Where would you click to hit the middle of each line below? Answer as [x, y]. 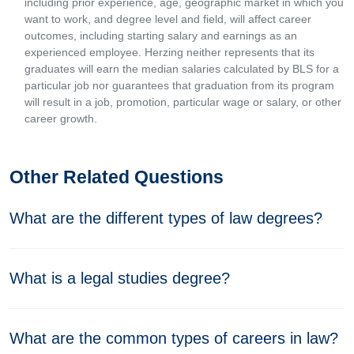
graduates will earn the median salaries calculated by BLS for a [182, 69]
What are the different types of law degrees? [166, 218]
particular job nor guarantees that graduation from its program [179, 85]
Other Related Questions [117, 177]
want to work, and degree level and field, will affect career [168, 19]
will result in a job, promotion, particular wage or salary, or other [183, 102]
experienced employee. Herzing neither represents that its [169, 52]
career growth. [61, 119]
